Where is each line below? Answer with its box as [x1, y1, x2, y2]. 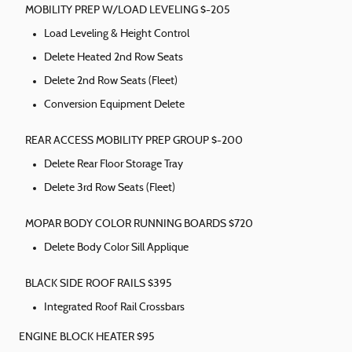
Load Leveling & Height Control [44, 28, 189, 41]
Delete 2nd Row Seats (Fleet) [44, 75, 178, 88]
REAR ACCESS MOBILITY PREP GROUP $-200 [25, 135, 243, 148]
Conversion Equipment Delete [44, 99, 185, 112]
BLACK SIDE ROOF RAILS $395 [25, 278, 172, 291]
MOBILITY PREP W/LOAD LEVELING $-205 [25, 5, 230, 17]
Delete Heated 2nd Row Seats [44, 52, 183, 64]
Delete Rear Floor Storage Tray [44, 159, 183, 171]
